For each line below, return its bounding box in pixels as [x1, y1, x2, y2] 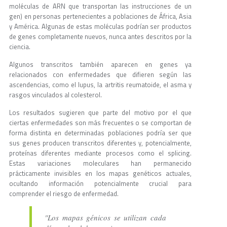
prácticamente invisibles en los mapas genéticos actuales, [9, 168, 192, 179]
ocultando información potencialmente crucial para [9, 178, 192, 189]
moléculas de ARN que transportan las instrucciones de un [9, 1, 192, 12]
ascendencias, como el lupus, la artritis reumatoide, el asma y [9, 80, 192, 90]
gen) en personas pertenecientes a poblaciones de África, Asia [9, 11, 192, 22]
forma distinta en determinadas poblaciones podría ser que [9, 128, 192, 138]
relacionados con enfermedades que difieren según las [9, 69, 192, 80]
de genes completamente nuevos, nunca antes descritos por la [9, 31, 192, 42]
